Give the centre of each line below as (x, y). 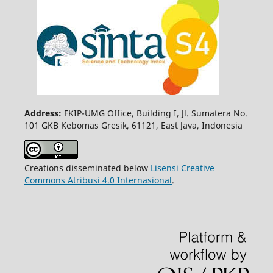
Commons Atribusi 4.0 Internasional (98, 180)
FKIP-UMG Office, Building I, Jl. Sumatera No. (155, 113)
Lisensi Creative (182, 168)
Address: (44, 113)
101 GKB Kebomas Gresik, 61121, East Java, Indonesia (133, 126)
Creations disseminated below (87, 168)
